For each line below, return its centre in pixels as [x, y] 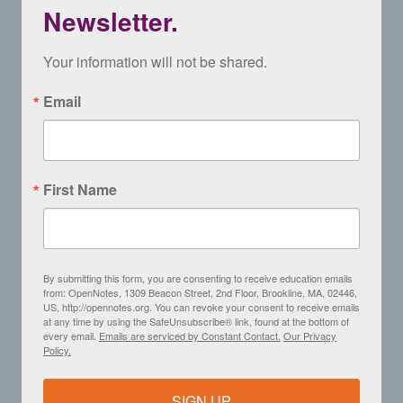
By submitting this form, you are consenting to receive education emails [198, 278]
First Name [80, 189]
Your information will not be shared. [155, 61]
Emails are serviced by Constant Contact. [190, 335]
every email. [71, 335]
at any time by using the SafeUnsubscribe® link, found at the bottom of [196, 321]
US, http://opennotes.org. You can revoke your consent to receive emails [201, 306]
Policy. [57, 349]
